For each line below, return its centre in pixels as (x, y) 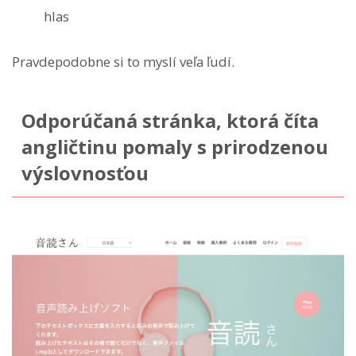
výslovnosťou (85, 174)
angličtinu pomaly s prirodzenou (174, 147)
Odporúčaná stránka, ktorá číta (170, 121)
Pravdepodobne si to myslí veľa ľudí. (123, 62)
